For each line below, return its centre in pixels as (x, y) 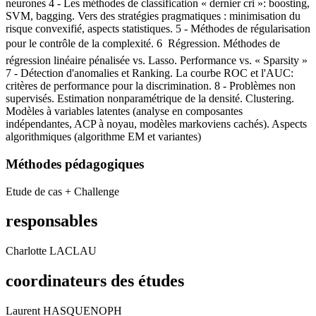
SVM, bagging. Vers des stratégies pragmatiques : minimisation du (153, 16)
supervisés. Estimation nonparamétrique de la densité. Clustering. (150, 99)
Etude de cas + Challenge (62, 191)
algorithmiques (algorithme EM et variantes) (103, 137)
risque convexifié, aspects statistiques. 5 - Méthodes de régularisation (158, 29)
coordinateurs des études (95, 281)
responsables (51, 221)
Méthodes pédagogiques (75, 164)
